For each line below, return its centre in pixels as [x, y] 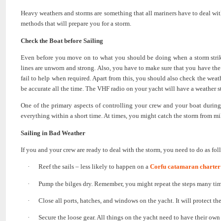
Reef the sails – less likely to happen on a [94, 167]
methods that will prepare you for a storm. [76, 24]
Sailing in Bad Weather [53, 133]
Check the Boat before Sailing [62, 40]
